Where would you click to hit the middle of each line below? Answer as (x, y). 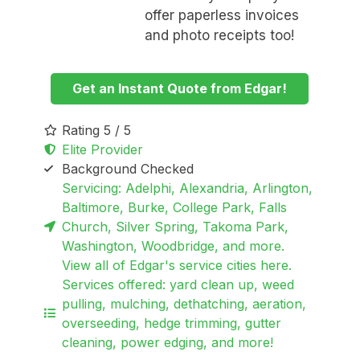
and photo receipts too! (219, 36)
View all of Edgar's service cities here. (177, 265)
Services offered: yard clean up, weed (178, 284)
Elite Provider (103, 149)
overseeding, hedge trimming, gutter (172, 323)
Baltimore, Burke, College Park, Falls (175, 207)
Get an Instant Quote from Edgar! (180, 88)
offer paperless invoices (221, 16)
